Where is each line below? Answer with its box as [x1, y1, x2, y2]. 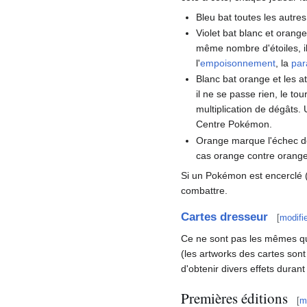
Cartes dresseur [181, 210, 268, 224]
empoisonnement [200, 57, 276, 69]
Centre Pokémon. [196, 119, 273, 130]
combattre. [181, 184, 228, 196]
